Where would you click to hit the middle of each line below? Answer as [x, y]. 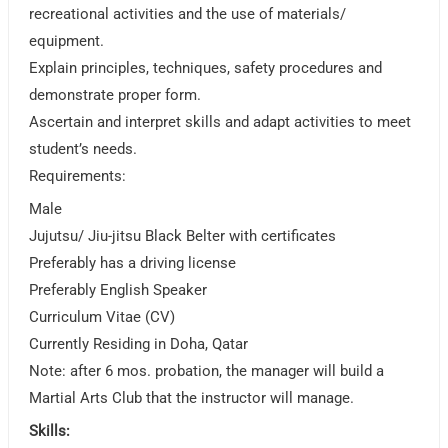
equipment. [67, 41]
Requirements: [78, 176]
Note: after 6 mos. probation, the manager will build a [207, 371]
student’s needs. [83, 149]
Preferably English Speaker [118, 290]
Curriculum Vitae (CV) [102, 317]
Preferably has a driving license [133, 263]
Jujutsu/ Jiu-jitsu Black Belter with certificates [183, 236]
